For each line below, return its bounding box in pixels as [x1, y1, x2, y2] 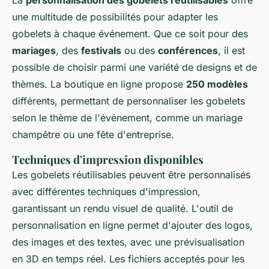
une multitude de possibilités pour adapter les [12, 11, 218, 23]
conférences [158, 44, 218, 57]
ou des [121, 44, 158, 57]
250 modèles [186, 78, 248, 91]
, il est [218, 44, 245, 57]
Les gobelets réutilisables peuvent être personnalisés [12, 169, 250, 181]
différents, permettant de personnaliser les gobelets [12, 95, 245, 107]
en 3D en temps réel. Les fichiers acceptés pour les [12, 253, 244, 265]
